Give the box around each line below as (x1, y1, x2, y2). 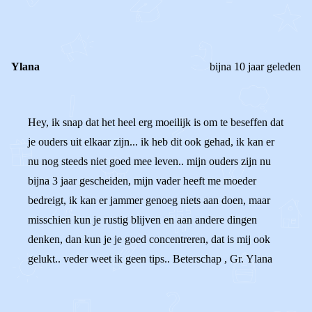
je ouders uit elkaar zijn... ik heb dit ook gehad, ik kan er (28, 136, 274, 148)
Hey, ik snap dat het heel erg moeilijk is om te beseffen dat (28, 116, 283, 128)
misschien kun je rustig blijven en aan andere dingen (28, 214, 257, 226)
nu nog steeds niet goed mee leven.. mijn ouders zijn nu (28, 155, 271, 167)
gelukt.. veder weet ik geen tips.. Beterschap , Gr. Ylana (28, 253, 272, 265)
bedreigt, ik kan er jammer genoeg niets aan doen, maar (28, 194, 270, 206)
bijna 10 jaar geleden (210, 61, 301, 72)
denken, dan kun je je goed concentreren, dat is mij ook (28, 233, 270, 245)
